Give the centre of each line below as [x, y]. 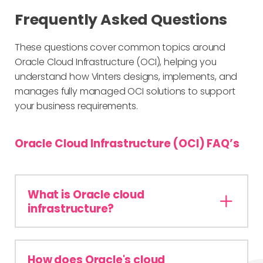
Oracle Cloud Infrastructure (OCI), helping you [116, 62]
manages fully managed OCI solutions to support [125, 91]
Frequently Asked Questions [121, 19]
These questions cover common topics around [120, 47]
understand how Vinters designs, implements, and [126, 77]
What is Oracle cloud [86, 195]
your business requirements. [76, 106]
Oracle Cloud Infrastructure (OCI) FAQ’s [127, 144]
